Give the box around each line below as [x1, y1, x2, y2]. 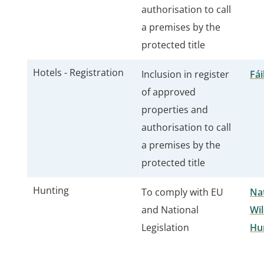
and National [141, 203, 199, 216]
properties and [141, 103, 208, 116]
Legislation [141, 221, 189, 234]
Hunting [33, 184, 69, 197]
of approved [141, 85, 196, 98]
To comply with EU [141, 186, 223, 199]
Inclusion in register [141, 68, 229, 81]
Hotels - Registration [33, 66, 124, 79]
